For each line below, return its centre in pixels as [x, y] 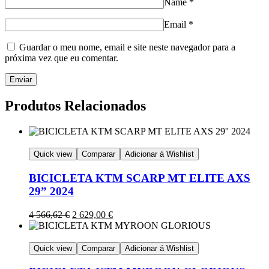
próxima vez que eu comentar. [62, 58]
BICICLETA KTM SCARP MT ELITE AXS [140, 178]
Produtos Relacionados [75, 106]
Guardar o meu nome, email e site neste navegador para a [127, 47]
